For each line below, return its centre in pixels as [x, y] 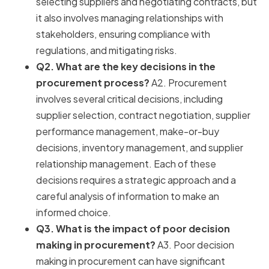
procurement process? [93, 83]
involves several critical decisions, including [129, 99]
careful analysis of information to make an [128, 196]
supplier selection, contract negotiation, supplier [143, 115]
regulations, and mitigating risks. [107, 50]
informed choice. [74, 213]
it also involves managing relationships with [130, 18]
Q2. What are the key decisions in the [126, 67]
